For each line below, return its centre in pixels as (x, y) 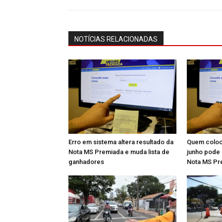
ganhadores (86, 162)
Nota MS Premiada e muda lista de (119, 152)
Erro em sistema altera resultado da (121, 142)
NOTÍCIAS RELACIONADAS (116, 39)
